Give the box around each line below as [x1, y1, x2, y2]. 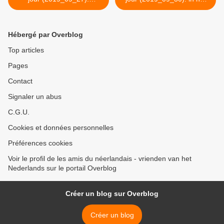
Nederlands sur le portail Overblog [8, 164, 116, 172]
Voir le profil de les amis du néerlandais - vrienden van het [8, 154, 191, 163]
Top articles [8, 46, 44, 54]
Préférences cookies [8, 139, 72, 147]
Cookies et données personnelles [8, 123, 113, 132]
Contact [8, 77, 32, 85]
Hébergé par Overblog [8, 30, 83, 39]
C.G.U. [8, 108, 29, 116]
